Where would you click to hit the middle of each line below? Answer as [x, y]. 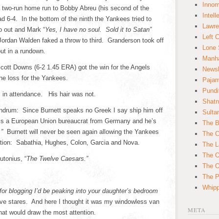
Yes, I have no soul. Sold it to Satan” [98, 30]
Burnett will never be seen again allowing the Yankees [83, 132]
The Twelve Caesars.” [57, 159]
